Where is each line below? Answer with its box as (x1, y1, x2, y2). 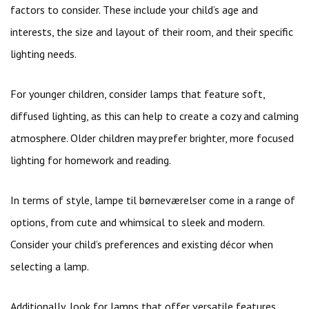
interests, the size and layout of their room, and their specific (10, 25, 293, 39)
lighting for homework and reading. (10, 153, 171, 167)
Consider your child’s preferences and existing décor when (10, 237, 273, 251)
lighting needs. (10, 47, 77, 61)
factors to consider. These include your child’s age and (10, 3, 258, 17)
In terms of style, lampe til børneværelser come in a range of (10, 193, 295, 207)
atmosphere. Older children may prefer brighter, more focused (10, 131, 294, 145)
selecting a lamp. (10, 259, 89, 273)
